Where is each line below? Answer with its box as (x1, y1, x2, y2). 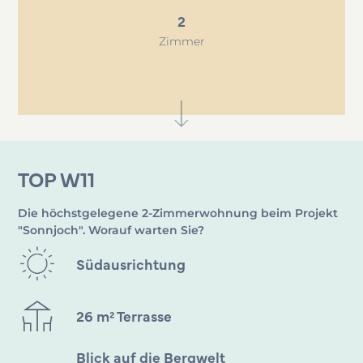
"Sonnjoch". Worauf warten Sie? (18, 221, 205, 237)
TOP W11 (18, 164, 96, 193)
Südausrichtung (76, 254, 186, 275)
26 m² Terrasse (76, 305, 173, 327)
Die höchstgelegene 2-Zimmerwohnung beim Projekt (18, 204, 339, 220)
